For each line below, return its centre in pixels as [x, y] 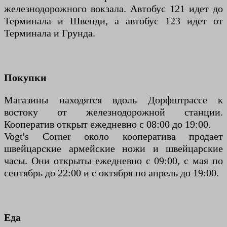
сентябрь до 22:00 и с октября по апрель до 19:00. [111, 173]
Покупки [25, 78]
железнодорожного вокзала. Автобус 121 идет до [113, 9]
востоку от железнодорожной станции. [113, 112]
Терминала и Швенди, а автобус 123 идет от [113, 21]
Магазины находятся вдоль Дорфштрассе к [113, 100]
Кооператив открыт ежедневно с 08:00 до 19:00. [107, 124]
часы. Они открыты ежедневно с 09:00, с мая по [113, 161]
